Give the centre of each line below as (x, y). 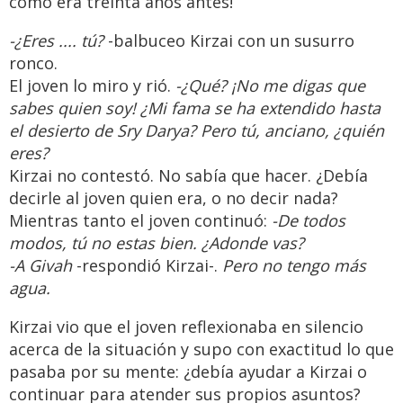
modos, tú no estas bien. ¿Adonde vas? (157, 243)
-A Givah (40, 266)
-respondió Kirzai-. (147, 266)
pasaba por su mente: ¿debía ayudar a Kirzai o (188, 372)
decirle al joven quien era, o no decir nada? (174, 198)
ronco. (33, 63)
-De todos (309, 221)
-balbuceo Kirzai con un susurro (229, 41)
